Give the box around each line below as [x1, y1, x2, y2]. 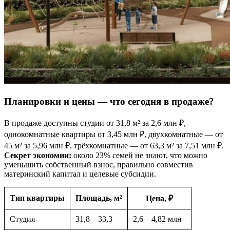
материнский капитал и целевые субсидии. [4, 169, 156, 178]
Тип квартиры [10, 193, 65, 202]
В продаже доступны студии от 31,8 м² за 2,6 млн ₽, [4, 118, 186, 127]
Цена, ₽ [146, 194, 173, 203]
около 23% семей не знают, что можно [71, 150, 207, 160]
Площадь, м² [75, 193, 122, 202]
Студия [10, 214, 35, 223]
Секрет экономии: [4, 150, 71, 160]
